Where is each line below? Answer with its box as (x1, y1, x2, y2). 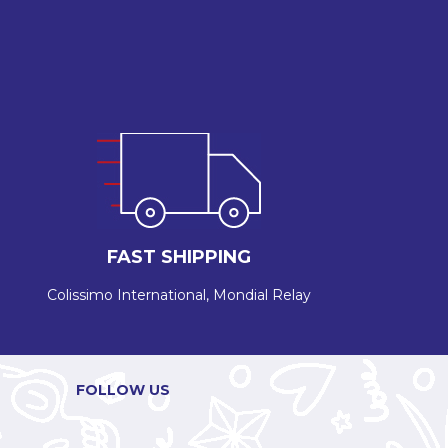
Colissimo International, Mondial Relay (47, 286, 312, 305)
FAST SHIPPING (107, 246, 252, 269)
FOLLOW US (75, 381, 170, 400)
